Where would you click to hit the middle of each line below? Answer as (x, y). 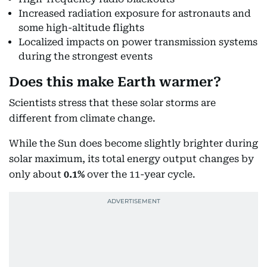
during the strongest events (86, 56)
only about (36, 174)
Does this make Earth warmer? (115, 82)
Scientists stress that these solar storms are (112, 103)
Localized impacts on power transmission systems (138, 42)
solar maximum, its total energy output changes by (131, 159)
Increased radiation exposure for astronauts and (135, 13)
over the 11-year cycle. (140, 174)
